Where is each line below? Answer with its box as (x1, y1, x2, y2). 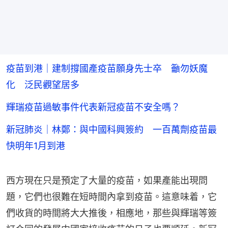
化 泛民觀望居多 (6, 79, 79, 90)
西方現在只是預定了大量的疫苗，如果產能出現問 (6, 175, 208, 186)
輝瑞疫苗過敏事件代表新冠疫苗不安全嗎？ (6, 101, 180, 112)
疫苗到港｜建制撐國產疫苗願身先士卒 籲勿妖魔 (6, 63, 208, 74)
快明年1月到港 (6, 140, 65, 151)
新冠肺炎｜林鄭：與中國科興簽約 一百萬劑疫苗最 (6, 124, 217, 135)
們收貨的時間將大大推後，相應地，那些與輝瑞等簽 (6, 207, 217, 218)
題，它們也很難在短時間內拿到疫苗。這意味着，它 (6, 191, 217, 202)
